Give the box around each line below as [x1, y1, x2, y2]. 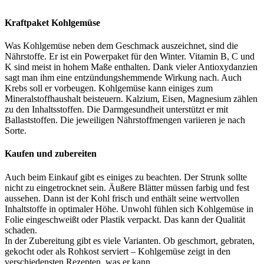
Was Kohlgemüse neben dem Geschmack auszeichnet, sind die [5, 41, 238, 51]
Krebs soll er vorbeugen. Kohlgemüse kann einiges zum [5, 83, 213, 94]
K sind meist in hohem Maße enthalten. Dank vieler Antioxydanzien [5, 62, 258, 72]
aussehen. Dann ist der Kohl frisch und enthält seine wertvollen [5, 193, 239, 203]
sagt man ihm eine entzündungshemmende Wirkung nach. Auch [5, 72, 242, 83]
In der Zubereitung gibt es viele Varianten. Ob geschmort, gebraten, [5, 235, 255, 246]
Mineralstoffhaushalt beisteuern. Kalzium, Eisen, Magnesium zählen [5, 94, 258, 104]
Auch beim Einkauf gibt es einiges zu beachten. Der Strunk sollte [5, 171, 247, 182]
